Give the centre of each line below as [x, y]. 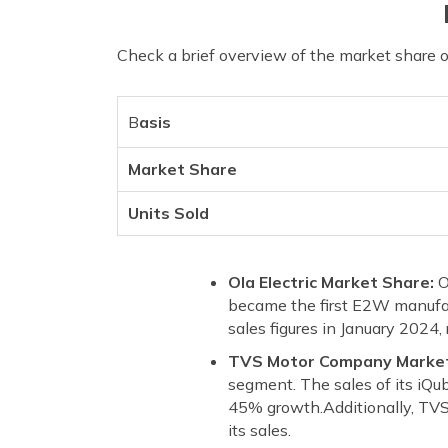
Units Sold [168, 212]
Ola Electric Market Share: [333, 281]
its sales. [259, 429]
